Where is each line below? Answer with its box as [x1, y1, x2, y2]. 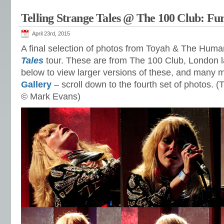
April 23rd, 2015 [32, 30, 70, 36]
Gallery [21, 79, 51, 89]
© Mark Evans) [21, 91, 80, 101]
